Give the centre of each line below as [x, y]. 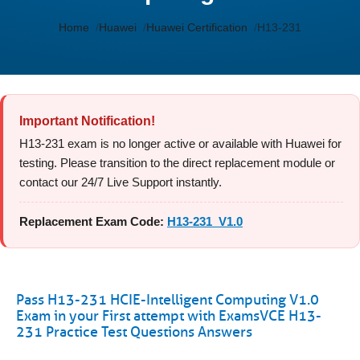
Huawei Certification [197, 27]
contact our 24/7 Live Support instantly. [121, 182]
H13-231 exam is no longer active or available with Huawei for [180, 143]
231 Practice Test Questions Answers [134, 332]
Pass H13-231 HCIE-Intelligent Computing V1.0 [168, 300]
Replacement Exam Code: [92, 221]
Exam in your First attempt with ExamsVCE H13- [169, 316]
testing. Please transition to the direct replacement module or [177, 163]
